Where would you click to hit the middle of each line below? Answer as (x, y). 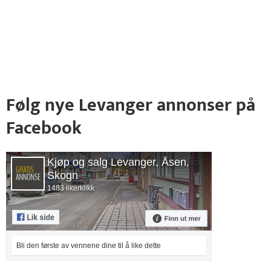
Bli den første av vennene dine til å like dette (89, 246)
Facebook (44, 128)
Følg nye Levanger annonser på (131, 105)
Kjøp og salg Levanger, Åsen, (118, 162)
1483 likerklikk (71, 188)
